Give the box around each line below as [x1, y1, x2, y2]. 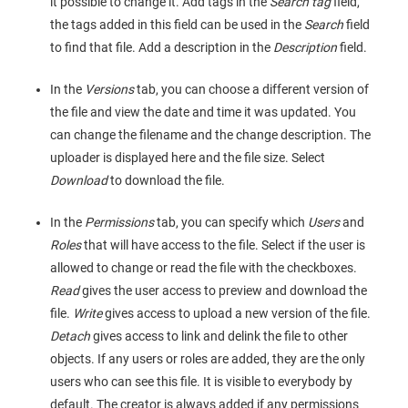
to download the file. [107, 173, 225, 189]
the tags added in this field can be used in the [50, 17, 304, 33]
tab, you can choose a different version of [134, 82, 369, 97]
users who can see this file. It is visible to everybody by [50, 374, 352, 390]
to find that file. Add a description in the [50, 40, 273, 56]
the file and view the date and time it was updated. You [50, 105, 356, 120]
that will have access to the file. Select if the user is [81, 238, 365, 253]
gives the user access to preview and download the [82, 283, 367, 299]
